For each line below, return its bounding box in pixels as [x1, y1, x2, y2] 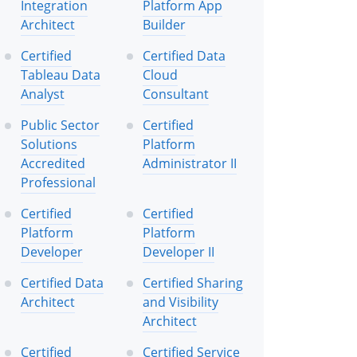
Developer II [143, 242, 214, 261]
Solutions [21, 135, 77, 153]
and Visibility [143, 292, 218, 311]
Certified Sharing [143, 273, 243, 292]
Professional [21, 173, 96, 191]
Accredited [21, 154, 85, 172]
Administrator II [143, 154, 237, 172]
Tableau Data [21, 65, 100, 84]
